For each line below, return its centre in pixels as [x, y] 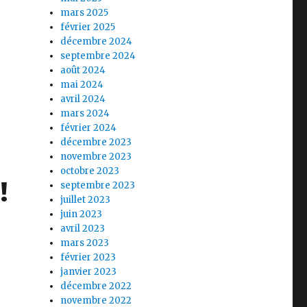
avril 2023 [83, 228]
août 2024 [83, 70]
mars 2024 [85, 113]
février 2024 [89, 127]
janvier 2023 [89, 271]
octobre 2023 [90, 171]
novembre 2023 [96, 156]
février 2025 [88, 27]
